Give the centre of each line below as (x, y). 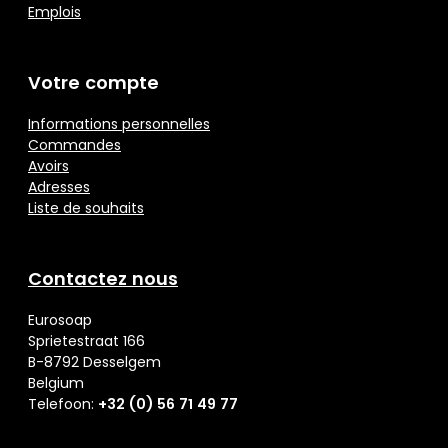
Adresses (59, 187)
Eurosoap (60, 320)
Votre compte (93, 83)
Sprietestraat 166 (86, 341)
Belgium (56, 383)
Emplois (54, 12)
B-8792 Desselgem (94, 362)
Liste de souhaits (86, 208)
